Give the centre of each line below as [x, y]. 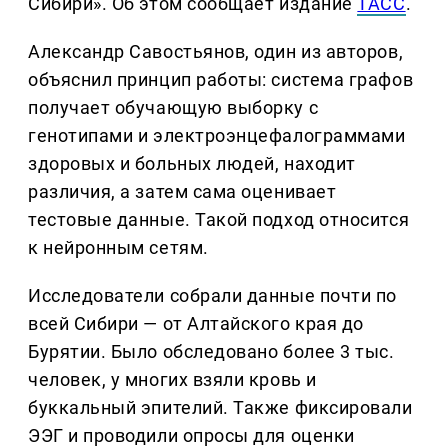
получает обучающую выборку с [173, 108]
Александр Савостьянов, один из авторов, [216, 52]
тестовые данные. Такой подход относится [219, 220]
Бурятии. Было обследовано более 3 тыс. [211, 352]
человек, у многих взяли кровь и [172, 380]
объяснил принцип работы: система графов [221, 80]
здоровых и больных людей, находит [192, 164]
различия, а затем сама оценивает [182, 192]
